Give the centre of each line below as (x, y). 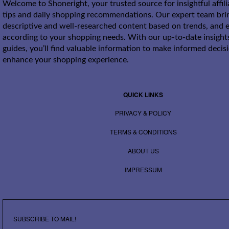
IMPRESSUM (143, 170)
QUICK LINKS (143, 95)
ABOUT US (143, 151)
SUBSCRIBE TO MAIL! (45, 219)
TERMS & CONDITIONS (143, 132)
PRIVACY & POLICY (143, 113)
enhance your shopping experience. (66, 60)
